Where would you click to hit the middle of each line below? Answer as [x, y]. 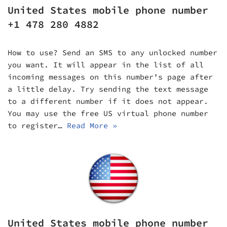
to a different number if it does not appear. [108, 101]
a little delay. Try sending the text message [108, 89]
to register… [37, 125]
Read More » [92, 125]
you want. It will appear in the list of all [106, 64]
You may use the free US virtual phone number [108, 113]
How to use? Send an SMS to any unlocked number [112, 52]
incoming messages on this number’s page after [110, 77]
